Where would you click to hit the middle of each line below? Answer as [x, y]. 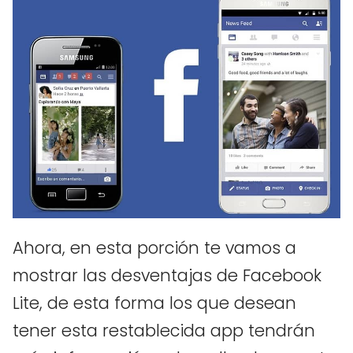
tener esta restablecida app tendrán [164, 330]
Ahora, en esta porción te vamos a [154, 247]
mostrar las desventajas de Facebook [167, 275]
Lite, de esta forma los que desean [154, 303]
